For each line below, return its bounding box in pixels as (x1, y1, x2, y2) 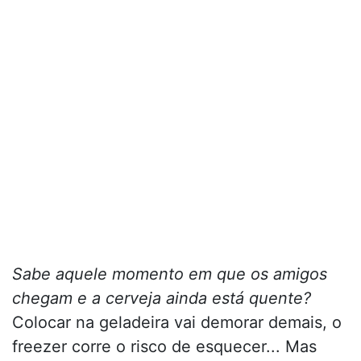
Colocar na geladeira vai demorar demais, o (12, 313, 342, 333)
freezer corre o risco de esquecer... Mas (12, 337, 317, 357)
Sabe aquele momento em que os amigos (12, 264, 327, 284)
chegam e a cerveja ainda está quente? (12, 288, 311, 309)
